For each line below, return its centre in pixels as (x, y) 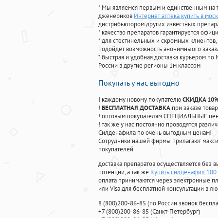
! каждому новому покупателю (140, 100)
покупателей (116, 149)
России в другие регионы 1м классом (149, 66)
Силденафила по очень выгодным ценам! (155, 133)
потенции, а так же (124, 172)
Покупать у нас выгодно (139, 83)
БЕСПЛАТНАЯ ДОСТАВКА (136, 108)
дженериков (116, 16)
